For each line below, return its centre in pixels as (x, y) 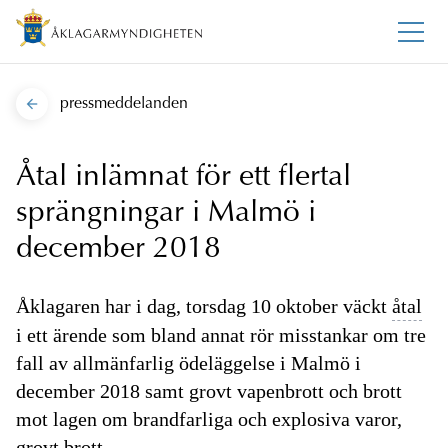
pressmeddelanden (124, 104)
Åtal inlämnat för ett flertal (183, 178)
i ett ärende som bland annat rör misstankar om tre (221, 335)
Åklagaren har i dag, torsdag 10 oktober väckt (204, 306)
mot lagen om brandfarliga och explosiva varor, (209, 419)
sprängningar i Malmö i (166, 214)
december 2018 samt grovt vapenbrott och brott (209, 391)
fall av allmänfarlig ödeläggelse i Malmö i (188, 363)
